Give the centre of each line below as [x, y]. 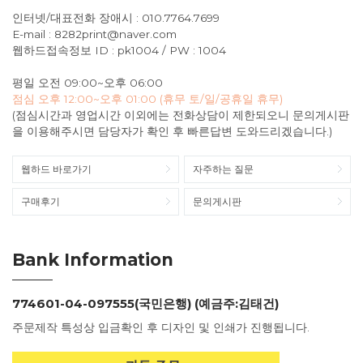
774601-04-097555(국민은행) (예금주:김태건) [145, 303]
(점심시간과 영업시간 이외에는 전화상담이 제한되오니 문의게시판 [181, 115]
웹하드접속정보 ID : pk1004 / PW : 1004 [119, 50]
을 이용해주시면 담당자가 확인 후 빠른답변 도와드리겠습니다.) [172, 131]
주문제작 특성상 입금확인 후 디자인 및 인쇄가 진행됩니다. [161, 327]
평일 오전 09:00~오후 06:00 [88, 82]
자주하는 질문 [223, 169]
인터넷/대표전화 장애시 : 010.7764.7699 [116, 17]
